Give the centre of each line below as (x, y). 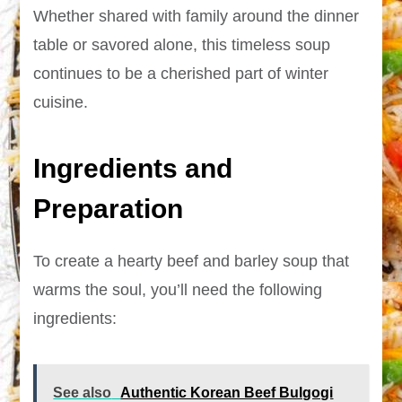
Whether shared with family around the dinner (197, 16)
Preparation (109, 208)
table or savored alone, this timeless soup (182, 44)
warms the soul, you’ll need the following (178, 290)
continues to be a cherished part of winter (181, 73)
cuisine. (61, 102)
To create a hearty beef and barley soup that (192, 262)
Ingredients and (133, 168)
